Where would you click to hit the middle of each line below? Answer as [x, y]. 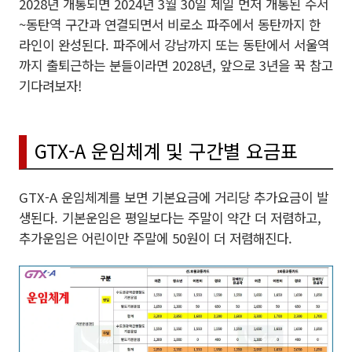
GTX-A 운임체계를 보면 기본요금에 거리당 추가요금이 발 [174, 197]
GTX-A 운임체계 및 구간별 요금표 [166, 150]
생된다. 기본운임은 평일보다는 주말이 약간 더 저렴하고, [170, 218]
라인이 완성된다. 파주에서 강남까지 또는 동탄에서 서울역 [174, 45]
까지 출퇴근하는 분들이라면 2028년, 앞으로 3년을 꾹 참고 [176, 65]
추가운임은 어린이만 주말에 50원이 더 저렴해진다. [156, 238]
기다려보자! [50, 86]
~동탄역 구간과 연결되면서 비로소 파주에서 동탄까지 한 [170, 24]
